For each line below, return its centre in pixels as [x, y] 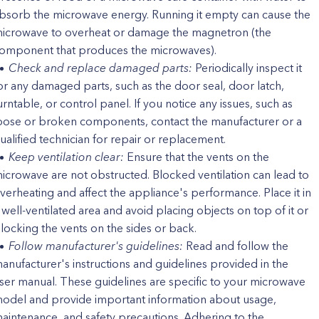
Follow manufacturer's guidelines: [96, 246]
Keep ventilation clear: [68, 157]
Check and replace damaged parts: [100, 68]
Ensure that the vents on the [198, 157]
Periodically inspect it [247, 68]
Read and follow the [236, 246]
